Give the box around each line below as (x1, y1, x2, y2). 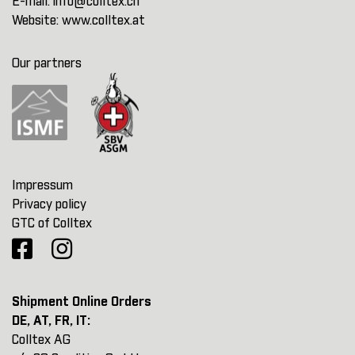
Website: (12, 14, 62, 27)
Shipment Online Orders (12, 296, 151, 308)
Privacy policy (12, 198, 86, 211)
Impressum (12, 179, 73, 192)
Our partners (12, 57, 82, 70)
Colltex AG (12, 334, 71, 346)
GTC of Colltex (12, 217, 92, 230)
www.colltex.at (62, 14, 145, 27)
